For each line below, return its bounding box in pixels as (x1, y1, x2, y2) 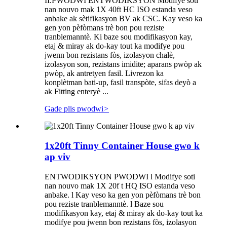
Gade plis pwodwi (45, 104, 103, 113)
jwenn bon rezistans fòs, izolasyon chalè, (45, 51, 175, 60)
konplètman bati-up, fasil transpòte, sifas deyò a (45, 78, 196, 87)
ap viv (45, 151, 70, 162)
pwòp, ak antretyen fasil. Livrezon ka (45, 69, 164, 78)
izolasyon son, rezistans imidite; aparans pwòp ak (45, 60, 202, 69)
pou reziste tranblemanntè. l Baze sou (45, 199, 164, 208)
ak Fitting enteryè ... (45, 87, 108, 96)
